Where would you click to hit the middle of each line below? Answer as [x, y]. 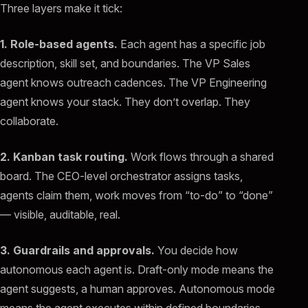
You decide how [196, 251]
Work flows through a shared [201, 157]
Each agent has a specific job [191, 44]
